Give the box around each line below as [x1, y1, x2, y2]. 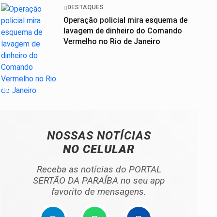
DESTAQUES [67, 3, 104, 11]
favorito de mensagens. [51, 186, 146, 198]
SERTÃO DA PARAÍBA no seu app [33, 175, 165, 186]
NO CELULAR [63, 142, 135, 156]
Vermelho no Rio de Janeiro [63, 36, 160, 46]
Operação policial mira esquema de [63, 15, 187, 25]
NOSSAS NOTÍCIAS [46, 129, 151, 143]
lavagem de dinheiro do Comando [63, 26, 182, 35]
